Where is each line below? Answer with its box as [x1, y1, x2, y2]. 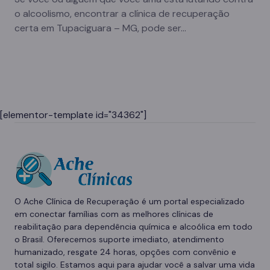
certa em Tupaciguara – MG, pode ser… [14, 22, 186, 34]
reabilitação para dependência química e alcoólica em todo [14, 221, 253, 232]
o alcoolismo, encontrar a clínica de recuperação [14, 7, 230, 20]
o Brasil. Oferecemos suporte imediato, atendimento [14, 234, 224, 245]
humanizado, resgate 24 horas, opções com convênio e [14, 246, 236, 257]
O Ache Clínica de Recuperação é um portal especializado [14, 196, 245, 207]
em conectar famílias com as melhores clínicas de [14, 209, 213, 219]
